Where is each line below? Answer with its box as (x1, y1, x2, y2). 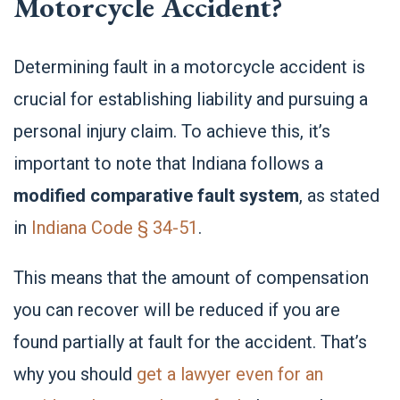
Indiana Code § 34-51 (31, 217, 198, 238)
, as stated (299, 185, 379, 206)
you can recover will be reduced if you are (13, 299, 340, 321)
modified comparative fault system (13, 185, 299, 206)
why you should (13, 363, 137, 385)
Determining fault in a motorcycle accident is (13, 56, 365, 78)
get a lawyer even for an (137, 363, 323, 385)
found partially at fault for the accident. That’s (13, 331, 367, 353)
